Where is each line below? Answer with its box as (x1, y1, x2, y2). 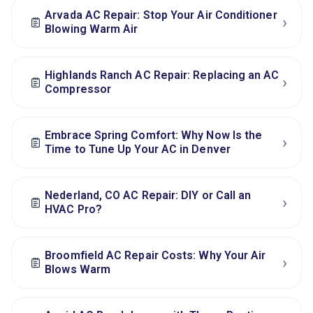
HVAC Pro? (45, 203, 102, 217)
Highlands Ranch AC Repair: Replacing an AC (45, 68, 279, 82)
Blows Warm (45, 263, 110, 277)
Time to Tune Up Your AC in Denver (45, 143, 231, 156)
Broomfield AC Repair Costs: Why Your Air (45, 249, 266, 263)
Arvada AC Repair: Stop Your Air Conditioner (45, 8, 277, 22)
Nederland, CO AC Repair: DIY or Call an (45, 189, 252, 203)
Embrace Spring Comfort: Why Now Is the (45, 129, 263, 143)
